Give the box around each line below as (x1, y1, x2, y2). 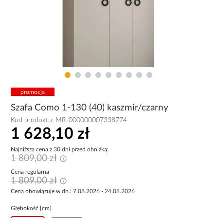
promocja (20, 89, 45, 95)
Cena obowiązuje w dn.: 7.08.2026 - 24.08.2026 (11, 188, 135, 194)
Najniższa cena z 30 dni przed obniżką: (11, 146, 109, 152)
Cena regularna (11, 168, 50, 175)
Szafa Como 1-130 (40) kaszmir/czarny (11, 103, 169, 112)
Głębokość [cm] (11, 205, 52, 211)
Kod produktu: (11, 117, 56, 124)
